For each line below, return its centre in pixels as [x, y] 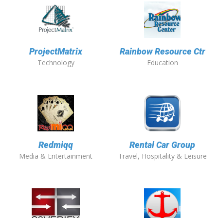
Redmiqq [56, 145]
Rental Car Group [162, 145]
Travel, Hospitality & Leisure [162, 156]
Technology [56, 63]
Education [162, 63]
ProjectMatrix [56, 52]
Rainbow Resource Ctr [162, 52]
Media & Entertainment [56, 156]
